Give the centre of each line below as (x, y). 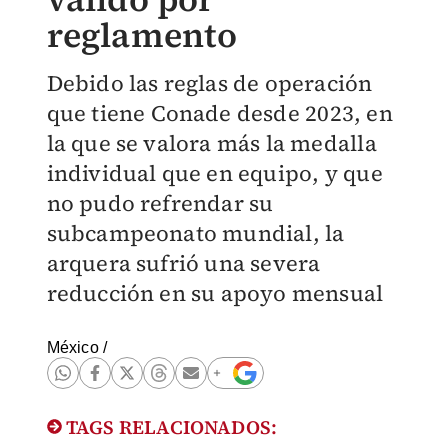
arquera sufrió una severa (183, 263)
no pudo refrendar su (160, 203)
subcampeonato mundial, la (195, 233)
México (72, 347)
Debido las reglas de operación (209, 83)
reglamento (142, 35)
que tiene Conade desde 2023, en (219, 113)
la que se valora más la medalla (211, 143)
